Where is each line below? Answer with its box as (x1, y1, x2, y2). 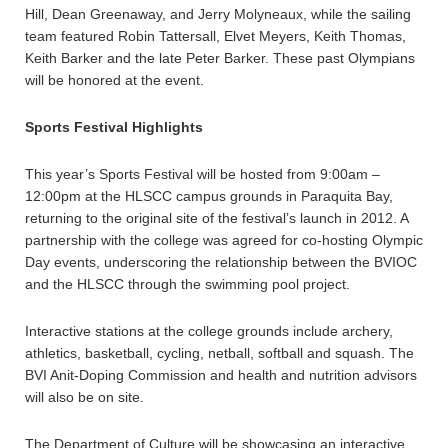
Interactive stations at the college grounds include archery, (25, 323, 393, 339)
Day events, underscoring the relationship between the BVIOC (25, 254, 417, 270)
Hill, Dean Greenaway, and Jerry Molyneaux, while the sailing (25, 6, 411, 22)
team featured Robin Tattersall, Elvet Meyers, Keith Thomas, (25, 28, 406, 44)
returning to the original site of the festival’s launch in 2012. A (25, 210, 408, 226)
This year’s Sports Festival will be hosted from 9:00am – (25, 166, 380, 182)
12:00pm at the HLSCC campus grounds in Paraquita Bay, (25, 188, 393, 204)
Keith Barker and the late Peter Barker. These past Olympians (25, 50, 415, 66)
